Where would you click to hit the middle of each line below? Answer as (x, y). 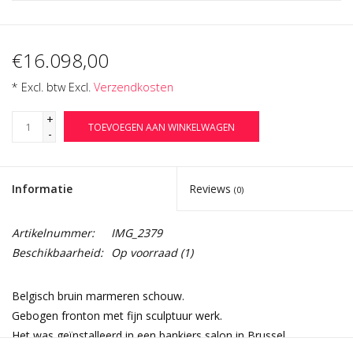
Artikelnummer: (53, 233)
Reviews (212, 189)
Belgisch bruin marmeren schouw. (98, 296)
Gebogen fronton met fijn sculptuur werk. (117, 316)
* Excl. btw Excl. (53, 87)
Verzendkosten (134, 87)
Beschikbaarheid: (58, 253)
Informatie (42, 189)
